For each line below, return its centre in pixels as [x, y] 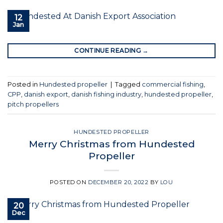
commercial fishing [173, 85]
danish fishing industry [106, 95]
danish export [46, 95]
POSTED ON [69, 182]
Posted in [23, 85]
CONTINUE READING [109, 50]
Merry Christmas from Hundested [111, 144]
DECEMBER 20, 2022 [118, 182]
